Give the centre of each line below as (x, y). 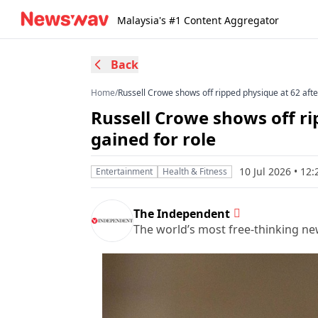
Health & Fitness (195, 171)
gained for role (153, 139)
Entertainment (124, 171)
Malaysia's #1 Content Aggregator (198, 20)
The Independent (182, 213)
